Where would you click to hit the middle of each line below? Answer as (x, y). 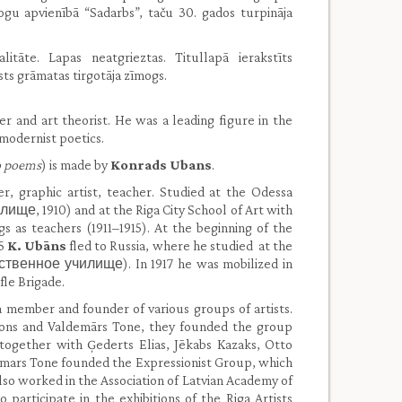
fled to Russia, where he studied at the (180, 245)
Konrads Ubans (161, 165)
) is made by (76, 165)
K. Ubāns (37, 245)
